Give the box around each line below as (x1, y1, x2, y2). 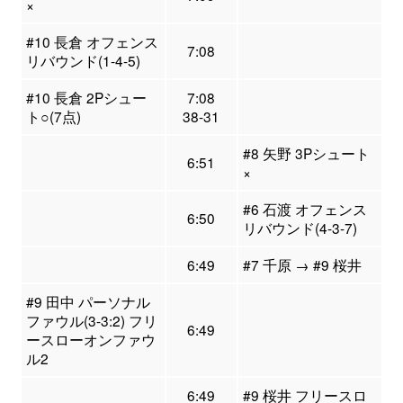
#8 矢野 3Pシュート (242, 143, 370, 164)
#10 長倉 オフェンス (25, 31, 158, 52)
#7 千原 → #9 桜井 (242, 255, 362, 275)
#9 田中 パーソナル (25, 291, 150, 312)
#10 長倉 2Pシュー (25, 87, 147, 108)
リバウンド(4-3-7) (242, 218, 357, 238)
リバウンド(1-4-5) (25, 50, 140, 71)
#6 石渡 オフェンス (242, 199, 367, 219)
